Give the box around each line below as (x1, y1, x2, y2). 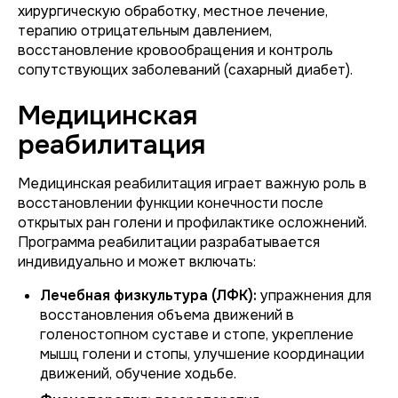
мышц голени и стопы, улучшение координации (40, 345, 364, 363)
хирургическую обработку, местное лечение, (18, 2, 328, 20)
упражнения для (257, 286, 371, 305)
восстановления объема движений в (40, 306, 294, 324)
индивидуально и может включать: (18, 252, 256, 271)
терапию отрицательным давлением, (18, 21, 272, 40)
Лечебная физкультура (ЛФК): (40, 286, 257, 305)
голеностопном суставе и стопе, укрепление (40, 325, 354, 344)
